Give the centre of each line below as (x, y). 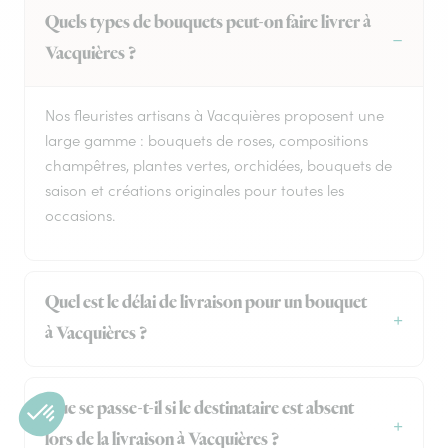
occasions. (80, 216)
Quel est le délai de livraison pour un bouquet (206, 303)
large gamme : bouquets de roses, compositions (206, 141)
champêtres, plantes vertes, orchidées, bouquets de (218, 166)
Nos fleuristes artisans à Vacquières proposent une (214, 116)
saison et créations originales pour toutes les (194, 191)
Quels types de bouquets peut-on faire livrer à (208, 23)
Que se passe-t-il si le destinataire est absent (199, 409)
